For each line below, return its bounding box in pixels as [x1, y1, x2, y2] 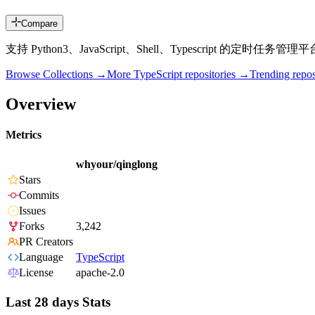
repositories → [182, 68, 250, 81]
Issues [19, 205, 46, 217]
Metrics [6, 129, 41, 141]
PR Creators [19, 236, 73, 248]
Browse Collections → [6, 68, 107, 81]
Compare [21, 18, 58, 30]
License [19, 266, 53, 279]
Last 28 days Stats [6, 295, 110, 310]
